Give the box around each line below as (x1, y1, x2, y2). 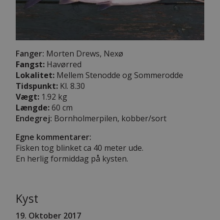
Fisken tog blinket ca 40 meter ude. (16, 142, 143, 154)
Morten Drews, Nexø (44, 48, 123, 59)
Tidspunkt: (16, 81, 58, 92)
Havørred (45, 59, 82, 70)
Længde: (16, 102, 50, 113)
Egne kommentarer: (16, 132, 91, 143)
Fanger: (16, 48, 44, 59)
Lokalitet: (16, 70, 55, 81)
